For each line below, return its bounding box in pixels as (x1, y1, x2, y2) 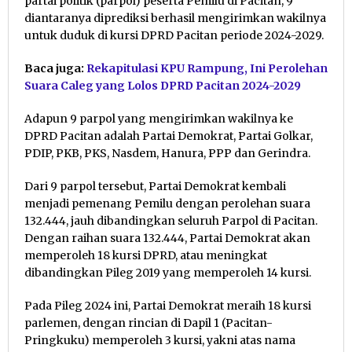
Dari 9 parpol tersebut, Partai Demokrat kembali (24, 179, 286, 194)
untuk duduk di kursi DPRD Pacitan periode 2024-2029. (24, 28, 324, 43)
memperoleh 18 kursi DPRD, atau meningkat (24, 248, 267, 263)
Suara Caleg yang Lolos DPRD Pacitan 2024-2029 (24, 79, 301, 93)
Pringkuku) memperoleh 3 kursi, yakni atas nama (24, 333, 295, 348)
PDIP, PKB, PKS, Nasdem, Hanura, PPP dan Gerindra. (24, 146, 310, 161)
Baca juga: (24, 61, 86, 76)
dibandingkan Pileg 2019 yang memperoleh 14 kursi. (24, 266, 311, 280)
